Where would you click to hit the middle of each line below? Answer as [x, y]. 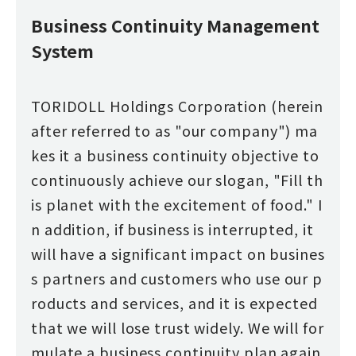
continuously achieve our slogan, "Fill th [177, 179]
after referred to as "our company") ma [174, 130]
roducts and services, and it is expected [174, 302]
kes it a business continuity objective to [175, 155]
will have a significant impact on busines [178, 253]
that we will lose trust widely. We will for [177, 327]
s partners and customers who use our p [177, 278]
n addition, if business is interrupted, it [172, 228]
